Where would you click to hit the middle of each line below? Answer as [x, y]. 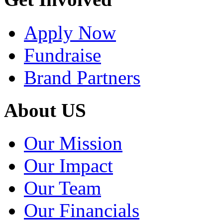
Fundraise [62, 55]
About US [45, 110]
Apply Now [70, 32]
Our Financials [82, 211]
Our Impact [68, 166]
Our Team [62, 188]
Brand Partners [82, 77]
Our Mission [73, 143]
